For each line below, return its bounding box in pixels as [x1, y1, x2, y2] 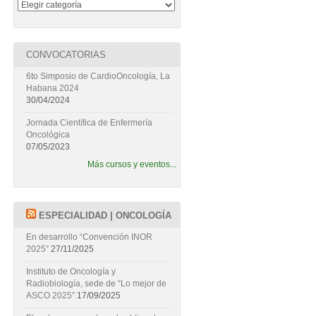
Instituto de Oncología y [25, 267, 116, 276]
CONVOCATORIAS [25, 49, 106, 60]
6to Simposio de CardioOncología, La [25, 71, 170, 81]
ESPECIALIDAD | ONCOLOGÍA [38, 210, 171, 221]
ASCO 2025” [25, 291, 75, 300]
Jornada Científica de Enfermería [25, 118, 152, 128]
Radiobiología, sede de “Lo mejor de [25, 279, 166, 288]
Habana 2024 [25, 83, 79, 93]
